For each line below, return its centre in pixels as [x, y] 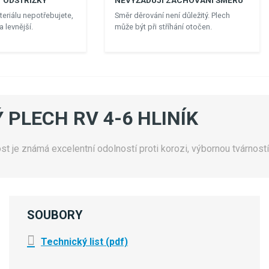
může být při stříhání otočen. [164, 27]
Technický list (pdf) [84, 242]
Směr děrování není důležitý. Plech [173, 16]
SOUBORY [55, 215]
